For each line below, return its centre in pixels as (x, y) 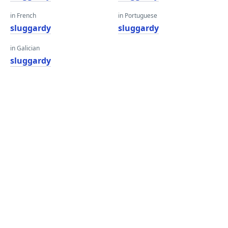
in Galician (25, 48)
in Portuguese (138, 16)
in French (23, 16)
